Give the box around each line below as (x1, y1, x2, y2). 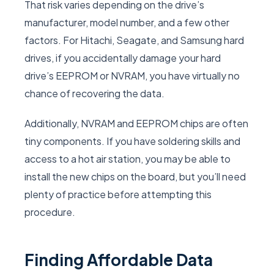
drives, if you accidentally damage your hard (24, 51, 221, 65)
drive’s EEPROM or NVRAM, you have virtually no (24, 69, 240, 83)
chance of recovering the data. (24, 87, 165, 100)
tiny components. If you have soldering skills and (24, 135, 240, 148)
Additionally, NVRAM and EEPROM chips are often (24, 117, 248, 130)
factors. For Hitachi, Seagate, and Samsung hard (24, 34, 244, 47)
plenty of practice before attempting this (24, 188, 212, 201)
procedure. (24, 206, 75, 219)
